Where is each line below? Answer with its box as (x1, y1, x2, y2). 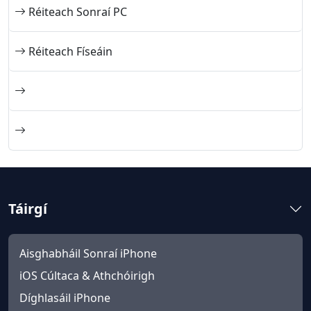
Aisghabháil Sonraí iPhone (19, 246, 157, 261)
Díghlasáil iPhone (19, 290, 110, 305)
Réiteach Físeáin (26, 44, 112, 59)
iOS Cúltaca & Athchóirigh (19, 268, 155, 283)
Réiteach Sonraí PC (26, 4, 127, 19)
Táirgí (8, 199, 47, 218)
